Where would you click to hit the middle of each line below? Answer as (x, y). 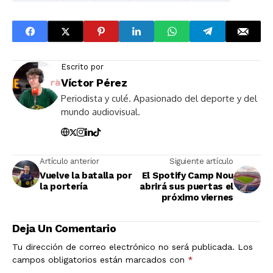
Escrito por (82, 67)
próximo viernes (197, 198)
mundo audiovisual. (101, 112)
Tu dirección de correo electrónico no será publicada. (123, 247)
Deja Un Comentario (64, 229)
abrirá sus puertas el (186, 187)
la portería (64, 187)
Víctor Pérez (94, 83)
